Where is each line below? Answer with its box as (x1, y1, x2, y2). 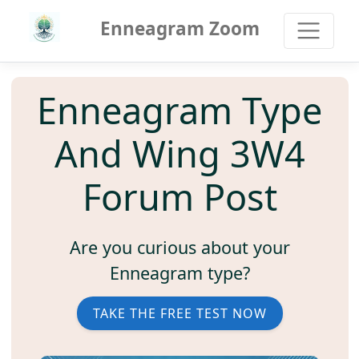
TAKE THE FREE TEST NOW (92, 305, 267, 323)
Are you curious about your (69, 236, 290, 260)
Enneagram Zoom (99, 16, 260, 41)
